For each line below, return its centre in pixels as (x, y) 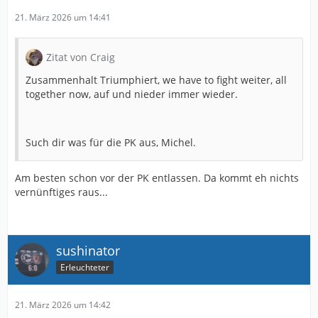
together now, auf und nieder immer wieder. (132, 94)
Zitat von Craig (81, 57)
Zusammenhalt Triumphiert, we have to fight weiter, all (156, 80)
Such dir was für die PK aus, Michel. (111, 142)
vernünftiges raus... (61, 192)
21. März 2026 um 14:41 (63, 17)
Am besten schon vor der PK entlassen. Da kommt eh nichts (157, 178)
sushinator (88, 251)
